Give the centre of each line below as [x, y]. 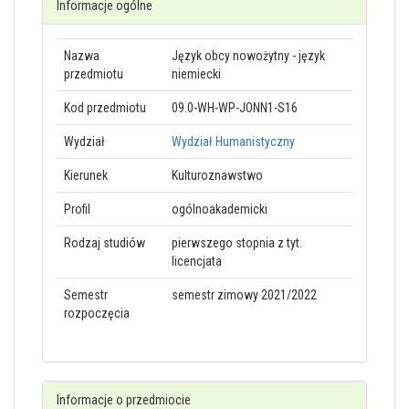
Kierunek [86, 175]
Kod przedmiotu [105, 108]
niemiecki [196, 74]
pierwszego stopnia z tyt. [237, 243]
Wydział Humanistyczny [233, 142]
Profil [77, 209]
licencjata [197, 261]
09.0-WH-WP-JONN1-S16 [235, 108]
